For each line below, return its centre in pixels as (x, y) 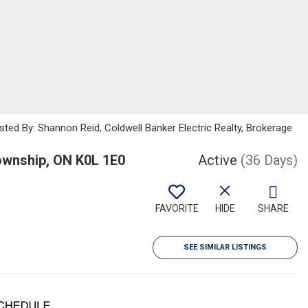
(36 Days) (269, 160)
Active (218, 160)
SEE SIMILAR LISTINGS (225, 247)
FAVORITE (177, 208)
